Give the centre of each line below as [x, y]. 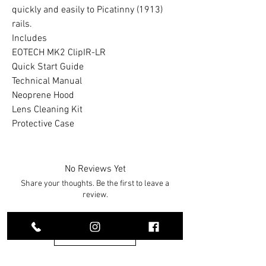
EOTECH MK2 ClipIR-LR [59, 53]
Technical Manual [47, 81]
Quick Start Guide [48, 67]
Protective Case [43, 124]
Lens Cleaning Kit [47, 110]
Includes [29, 39]
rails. [22, 24]
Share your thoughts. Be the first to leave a [95, 184]
